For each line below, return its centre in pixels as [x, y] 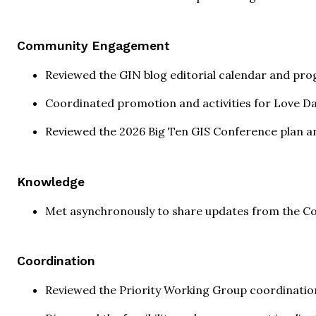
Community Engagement [93, 46]
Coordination [56, 261]
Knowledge [51, 182]
